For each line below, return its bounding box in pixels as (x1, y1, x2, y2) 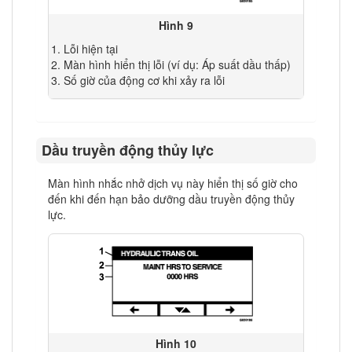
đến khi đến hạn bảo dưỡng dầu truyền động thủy (48, 191, 295, 207)
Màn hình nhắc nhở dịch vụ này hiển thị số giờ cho (48, 175, 298, 191)
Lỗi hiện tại (64, 40, 119, 57)
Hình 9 (159, 16, 193, 33)
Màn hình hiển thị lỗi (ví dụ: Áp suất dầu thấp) (64, 56, 291, 72)
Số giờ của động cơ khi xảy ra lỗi (64, 71, 225, 88)
